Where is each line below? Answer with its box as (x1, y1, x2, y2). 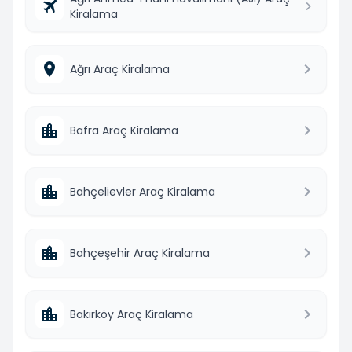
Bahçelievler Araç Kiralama (70, 183, 215, 200)
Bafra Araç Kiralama (70, 122, 178, 138)
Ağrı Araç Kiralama (70, 60, 170, 77)
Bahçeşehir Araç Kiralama (70, 244, 210, 261)
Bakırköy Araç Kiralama (70, 306, 193, 322)
